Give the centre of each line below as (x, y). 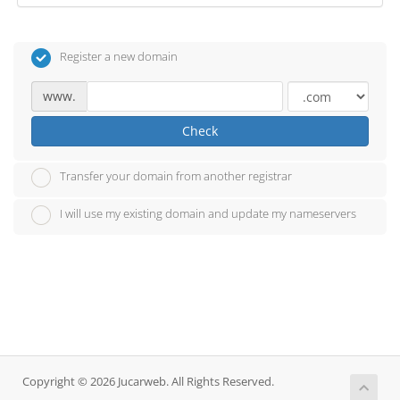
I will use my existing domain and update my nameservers (208, 214)
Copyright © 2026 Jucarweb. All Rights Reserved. (148, 381)
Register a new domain (119, 56)
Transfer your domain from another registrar (176, 176)
